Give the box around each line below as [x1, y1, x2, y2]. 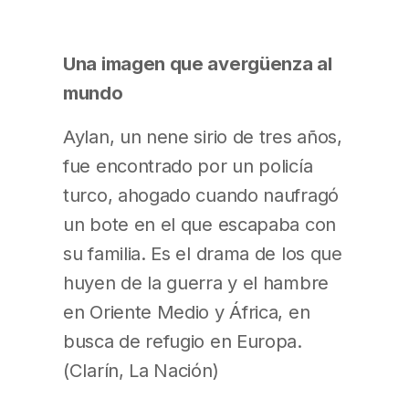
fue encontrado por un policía [63, 153, 313, 177]
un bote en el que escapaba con [63, 212, 336, 236]
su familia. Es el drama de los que [63, 241, 342, 265]
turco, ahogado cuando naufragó [63, 183, 339, 206]
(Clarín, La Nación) [63, 358, 219, 382]
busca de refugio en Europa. [63, 329, 302, 352]
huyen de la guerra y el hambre [63, 270, 329, 294]
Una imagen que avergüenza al [63, 51, 332, 75]
